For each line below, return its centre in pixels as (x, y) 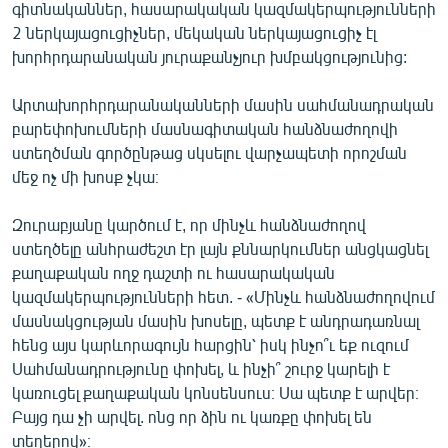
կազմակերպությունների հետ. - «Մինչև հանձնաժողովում (223, 296)
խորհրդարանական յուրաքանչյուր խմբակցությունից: (209, 56)
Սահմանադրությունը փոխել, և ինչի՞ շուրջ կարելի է (201, 368)
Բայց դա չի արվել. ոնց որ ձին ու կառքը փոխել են (192, 416)
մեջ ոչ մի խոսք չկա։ (85, 176)
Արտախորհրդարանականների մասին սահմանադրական (223, 104)
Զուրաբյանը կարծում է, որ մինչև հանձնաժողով (189, 224)
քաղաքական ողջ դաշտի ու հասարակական (173, 272)
